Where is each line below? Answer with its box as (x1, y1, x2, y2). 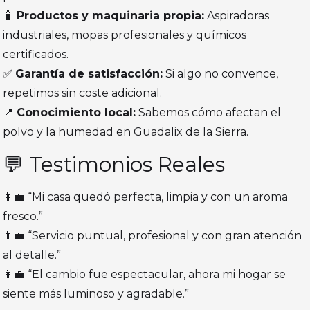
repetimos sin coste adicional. (3, 86, 163, 100)
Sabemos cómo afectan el (136, 106, 282, 120)
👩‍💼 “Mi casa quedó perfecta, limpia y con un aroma (3, 190, 289, 204)
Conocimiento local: (17, 106, 136, 120)
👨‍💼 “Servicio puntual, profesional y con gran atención (3, 229, 302, 243)
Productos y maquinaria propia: (17, 9, 205, 23)
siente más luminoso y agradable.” (3, 287, 190, 301)
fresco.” (3, 210, 44, 224)
